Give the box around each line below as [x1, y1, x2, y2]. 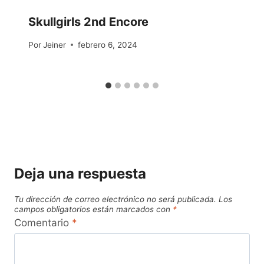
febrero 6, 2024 [78, 39, 138, 49]
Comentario [14, 217, 72, 229]
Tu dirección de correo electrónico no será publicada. [14, 194, 216, 204]
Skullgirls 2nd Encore [28, 15, 148, 29]
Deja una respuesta [14, 164, 146, 182]
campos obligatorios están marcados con [14, 204, 173, 214]
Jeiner [43, 39, 67, 49]
